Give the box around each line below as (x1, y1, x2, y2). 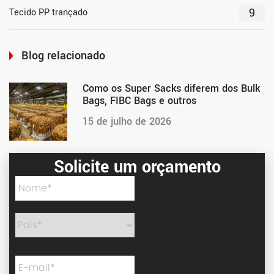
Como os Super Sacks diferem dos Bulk (83, 81, 260, 95)
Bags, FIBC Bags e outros (83, 93, 196, 108)
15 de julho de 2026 (83, 114, 171, 128)
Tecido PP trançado (9, 6, 87, 19)
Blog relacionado (21, 47, 105, 64)
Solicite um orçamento (53, 155, 221, 179)
